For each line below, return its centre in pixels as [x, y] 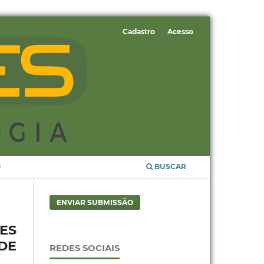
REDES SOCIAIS [84, 248]
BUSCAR [170, 167]
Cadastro [138, 32]
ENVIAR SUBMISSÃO [95, 203]
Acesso [181, 32]
